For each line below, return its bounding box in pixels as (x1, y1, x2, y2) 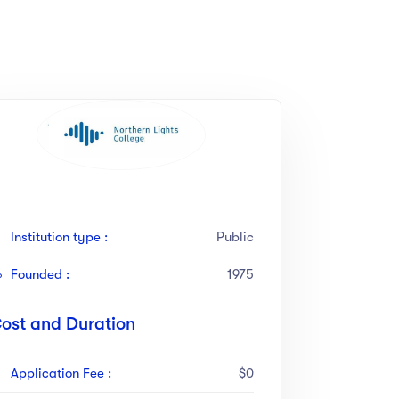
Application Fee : (11, 364, 111, 381)
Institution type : (11, 228, 108, 245)
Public (216, 228, 254, 245)
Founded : (11, 265, 69, 282)
